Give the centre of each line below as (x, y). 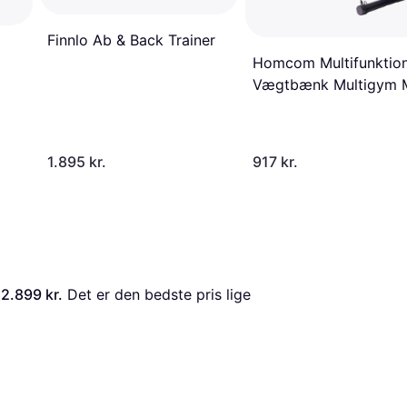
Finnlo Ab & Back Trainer (131, 40)
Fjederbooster (301, 107)
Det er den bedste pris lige (157, 294)
